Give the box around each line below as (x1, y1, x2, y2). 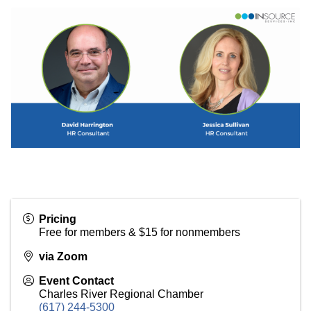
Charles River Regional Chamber (39, 287, 203, 300)
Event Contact (39, 274, 114, 287)
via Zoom (39, 250, 87, 262)
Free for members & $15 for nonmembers (39, 226, 240, 238)
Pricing (39, 212, 76, 225)
